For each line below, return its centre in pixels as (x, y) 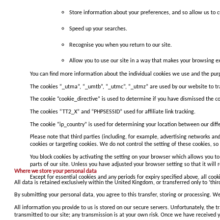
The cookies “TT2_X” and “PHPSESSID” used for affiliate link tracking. (112, 112)
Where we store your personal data (55, 171)
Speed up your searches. (98, 29)
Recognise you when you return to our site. (120, 45)
